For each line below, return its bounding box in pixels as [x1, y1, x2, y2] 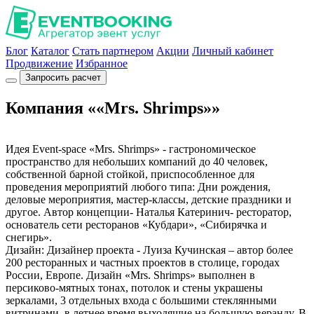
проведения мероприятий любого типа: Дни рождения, [6, 180, 271, 193]
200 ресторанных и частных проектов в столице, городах [6, 256, 280, 268]
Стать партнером [72, 45, 153, 57]
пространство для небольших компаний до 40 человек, [6, 155, 268, 168]
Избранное [76, 57, 128, 69]
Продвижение [6, 57, 73, 69]
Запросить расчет [25, 72, 101, 83]
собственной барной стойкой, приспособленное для [6, 168, 254, 180]
